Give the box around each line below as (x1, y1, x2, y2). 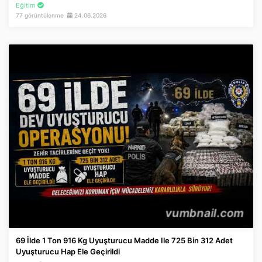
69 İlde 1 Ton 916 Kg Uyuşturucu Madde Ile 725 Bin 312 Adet (16, 235, 233, 245)
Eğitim (16, 1, 37, 9)
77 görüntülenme (16, 12, 67, 19)
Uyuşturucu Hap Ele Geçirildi (16, 246, 120, 256)
